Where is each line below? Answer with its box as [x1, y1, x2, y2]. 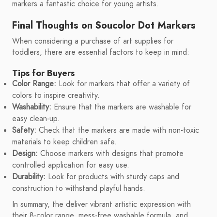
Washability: [12, 102, 51, 113]
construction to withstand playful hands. [12, 183, 145, 194]
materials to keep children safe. [12, 137, 117, 148]
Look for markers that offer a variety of [56, 78, 190, 90]
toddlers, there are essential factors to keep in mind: [12, 47, 189, 58]
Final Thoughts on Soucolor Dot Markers [12, 18, 196, 32]
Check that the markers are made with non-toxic [36, 125, 199, 136]
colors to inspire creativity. [12, 90, 100, 101]
